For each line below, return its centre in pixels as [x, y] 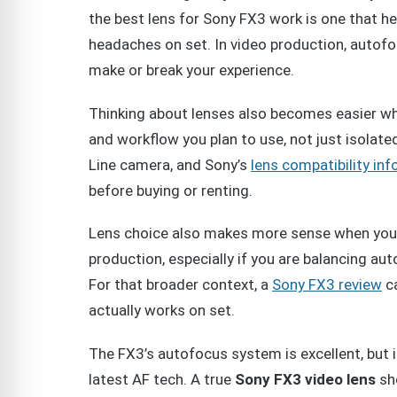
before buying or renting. [171, 190]
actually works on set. [162, 311]
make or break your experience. [191, 70]
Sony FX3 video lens [305, 379]
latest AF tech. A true [162, 379]
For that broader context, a [180, 285]
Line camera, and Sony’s [170, 164]
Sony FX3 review [327, 285]
